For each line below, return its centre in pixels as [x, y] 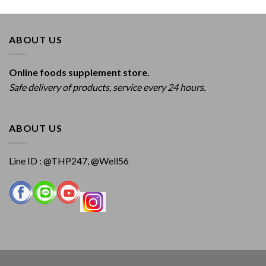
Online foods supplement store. [79, 72]
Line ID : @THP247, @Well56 [69, 161]
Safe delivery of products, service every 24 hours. [107, 87]
